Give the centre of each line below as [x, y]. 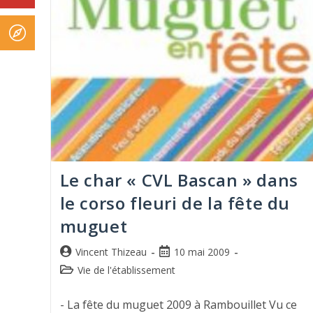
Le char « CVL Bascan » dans [179, 180]
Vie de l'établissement [126, 270]
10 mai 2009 [202, 252]
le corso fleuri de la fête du [175, 203]
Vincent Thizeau [111, 252]
